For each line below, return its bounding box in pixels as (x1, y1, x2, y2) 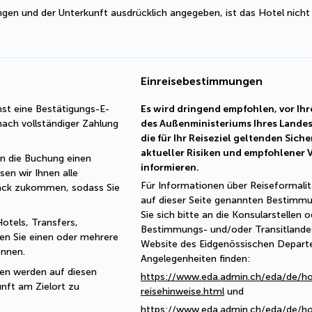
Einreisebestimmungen (141, 75, 263, 88)
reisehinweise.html (141, 286, 224, 297)
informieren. (141, 162, 199, 173)
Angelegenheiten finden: (141, 253, 250, 265)
